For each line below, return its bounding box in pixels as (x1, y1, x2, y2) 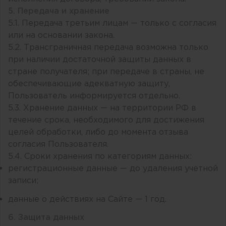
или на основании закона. (8, 31, 115, 39)
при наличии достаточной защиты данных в (8, 55, 191, 64)
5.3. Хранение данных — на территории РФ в (8, 104, 196, 112)
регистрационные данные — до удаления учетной (8, 164, 218, 173)
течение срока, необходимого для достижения (8, 116, 204, 124)
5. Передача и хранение (8, 7, 109, 15)
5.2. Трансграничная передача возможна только (8, 43, 208, 51)
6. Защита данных (8, 214, 84, 222)
